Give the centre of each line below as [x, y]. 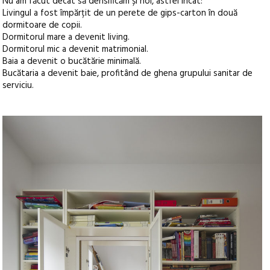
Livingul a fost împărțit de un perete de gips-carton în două [120, 14]
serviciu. [18, 86]
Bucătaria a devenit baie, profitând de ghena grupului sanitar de [128, 74]
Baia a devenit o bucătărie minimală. [72, 62]
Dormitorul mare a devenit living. [66, 38]
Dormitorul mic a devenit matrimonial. [76, 50]
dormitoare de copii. [42, 26]
